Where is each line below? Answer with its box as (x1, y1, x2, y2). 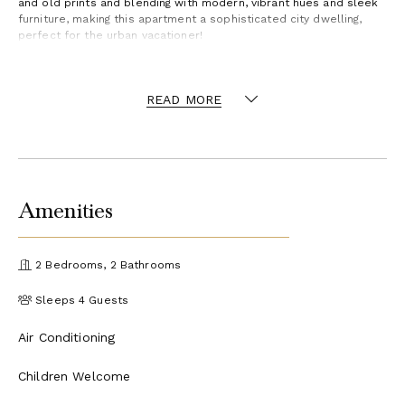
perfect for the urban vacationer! (18, 29, 202, 42)
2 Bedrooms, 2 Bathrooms (32, 258, 182, 271)
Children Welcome (18, 368, 131, 383)
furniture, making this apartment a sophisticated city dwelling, (18, 13, 363, 26)
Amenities (18, 196, 114, 224)
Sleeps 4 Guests (32, 293, 129, 306)
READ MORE (146, 91, 222, 107)
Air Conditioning (18, 329, 116, 344)
